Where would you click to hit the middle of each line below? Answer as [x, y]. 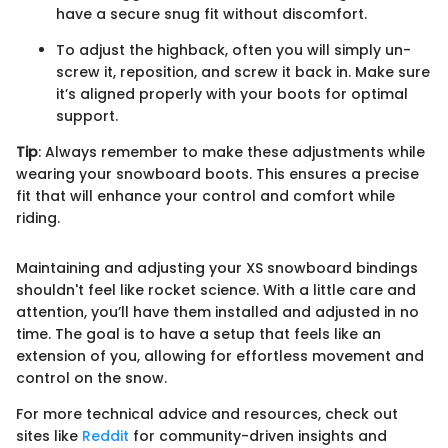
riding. [38, 217]
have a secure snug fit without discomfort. [211, 13]
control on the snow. [91, 377]
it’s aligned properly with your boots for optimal [232, 93]
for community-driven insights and [258, 435]
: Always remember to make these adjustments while [231, 151]
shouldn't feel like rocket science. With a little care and [216, 289]
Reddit [105, 435]
